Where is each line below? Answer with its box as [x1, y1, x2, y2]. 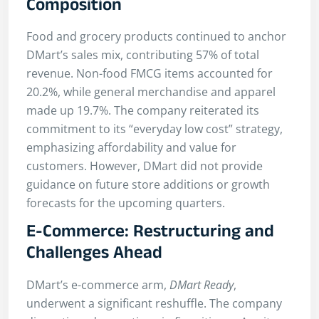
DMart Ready [169, 276, 234, 293]
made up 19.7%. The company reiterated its [26, 103, 259, 119]
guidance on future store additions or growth [26, 177, 270, 193]
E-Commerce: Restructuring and [26, 221, 274, 248]
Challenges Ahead [26, 242, 162, 269]
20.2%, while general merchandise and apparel [26, 84, 276, 100]
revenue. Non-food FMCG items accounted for [26, 66, 273, 82]
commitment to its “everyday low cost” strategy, [26, 121, 283, 137]
